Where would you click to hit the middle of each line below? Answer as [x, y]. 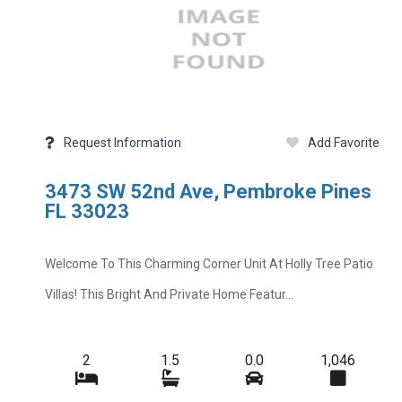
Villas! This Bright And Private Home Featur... [169, 294]
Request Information [122, 143]
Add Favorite [344, 143]
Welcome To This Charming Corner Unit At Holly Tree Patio [209, 263]
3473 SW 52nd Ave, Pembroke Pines [208, 192]
